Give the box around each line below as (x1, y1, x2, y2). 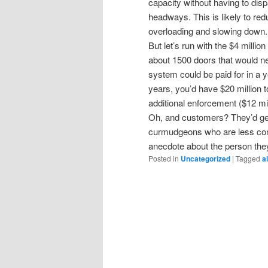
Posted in (148, 153, 179, 163)
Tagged (236, 153, 260, 163)
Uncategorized (181, 153, 230, 164)
